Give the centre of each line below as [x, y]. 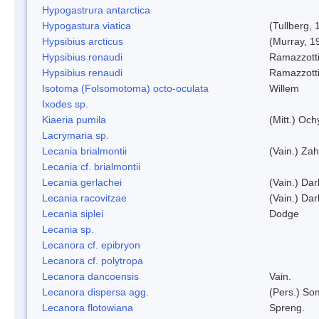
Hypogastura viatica [87, 25]
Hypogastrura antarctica [96, 10]
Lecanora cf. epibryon [91, 245]
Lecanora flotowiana [88, 307]
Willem [284, 88]
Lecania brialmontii [84, 151]
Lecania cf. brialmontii [91, 166]
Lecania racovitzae [84, 198]
